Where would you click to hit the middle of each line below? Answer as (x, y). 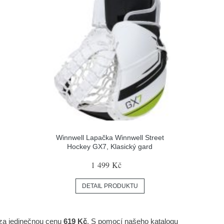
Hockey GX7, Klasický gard (110, 146)
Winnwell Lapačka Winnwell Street (110, 137)
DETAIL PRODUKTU (110, 186)
